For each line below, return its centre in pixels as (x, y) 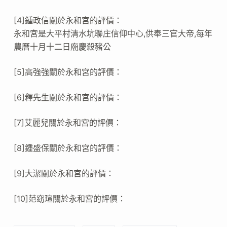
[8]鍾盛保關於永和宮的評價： (68, 148)
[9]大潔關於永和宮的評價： (64, 173)
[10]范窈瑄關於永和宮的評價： (69, 198)
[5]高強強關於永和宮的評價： (68, 72)
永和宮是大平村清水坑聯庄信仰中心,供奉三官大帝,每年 (113, 33)
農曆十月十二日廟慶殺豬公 (62, 46)
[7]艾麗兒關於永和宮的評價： (67, 122)
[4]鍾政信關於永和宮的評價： (68, 20)
